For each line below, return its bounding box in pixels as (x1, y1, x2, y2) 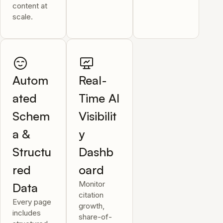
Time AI (79, 91, 120, 106)
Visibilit (79, 109, 117, 123)
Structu (12, 144, 51, 159)
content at (12, 1, 47, 10)
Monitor (79, 179, 106, 189)
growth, (79, 201, 105, 211)
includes (12, 208, 41, 218)
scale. (12, 12, 33, 21)
